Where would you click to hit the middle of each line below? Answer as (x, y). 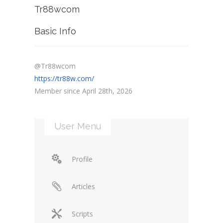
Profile (82, 159)
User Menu (78, 126)
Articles (83, 186)
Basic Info (55, 31)
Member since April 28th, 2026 (83, 91)
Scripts (82, 214)
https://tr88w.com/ (64, 78)
